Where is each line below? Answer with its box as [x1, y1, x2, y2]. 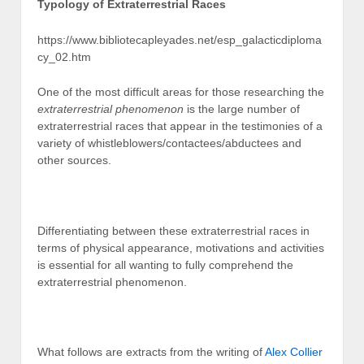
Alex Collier [265, 345, 323, 359]
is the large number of [184, 102, 300, 115]
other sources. [37, 153, 111, 167]
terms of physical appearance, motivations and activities [37, 240, 324, 254]
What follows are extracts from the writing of [37, 345, 265, 359]
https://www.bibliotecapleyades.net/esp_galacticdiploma [37, 32, 322, 46]
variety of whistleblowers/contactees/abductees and [37, 136, 301, 149]
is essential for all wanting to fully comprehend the [37, 258, 293, 271]
